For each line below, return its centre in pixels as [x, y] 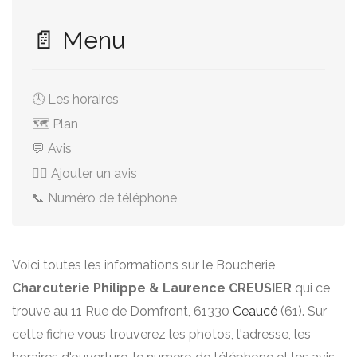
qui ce [311, 288]
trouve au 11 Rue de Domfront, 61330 [122, 311]
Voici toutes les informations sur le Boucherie [143, 265]
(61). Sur [302, 311]
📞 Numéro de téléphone [104, 198]
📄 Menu [78, 40]
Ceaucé [255, 311]
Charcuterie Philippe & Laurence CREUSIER [152, 288]
